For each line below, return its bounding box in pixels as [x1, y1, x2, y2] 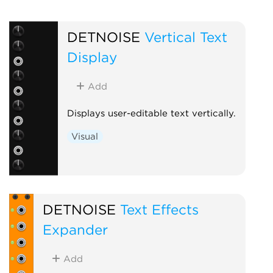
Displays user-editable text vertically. [66, 107, 236, 119]
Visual [71, 130, 99, 142]
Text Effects [119, 200, 199, 218]
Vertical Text [144, 28, 227, 45]
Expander [42, 221, 108, 238]
